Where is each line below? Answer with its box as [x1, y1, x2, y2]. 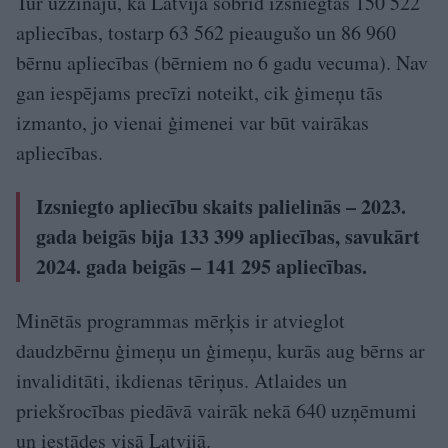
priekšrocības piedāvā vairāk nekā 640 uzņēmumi [16, 396, 417, 424]
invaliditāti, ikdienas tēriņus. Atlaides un [16, 366, 347, 394]
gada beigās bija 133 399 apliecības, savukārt [36, 221, 420, 251]
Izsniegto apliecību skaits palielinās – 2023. [36, 191, 406, 221]
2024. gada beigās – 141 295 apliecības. [36, 251, 367, 281]
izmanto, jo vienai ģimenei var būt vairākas [16, 108, 369, 136]
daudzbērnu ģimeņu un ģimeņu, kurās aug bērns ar [16, 336, 425, 364]
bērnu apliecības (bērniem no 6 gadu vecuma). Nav [16, 48, 428, 76]
